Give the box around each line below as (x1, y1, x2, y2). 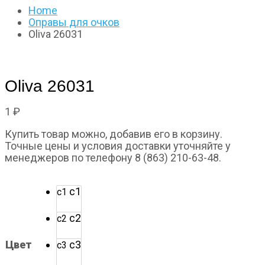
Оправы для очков (28, 16, 119, 29)
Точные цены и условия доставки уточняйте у (5, 139, 231, 152)
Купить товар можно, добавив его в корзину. (5, 127, 222, 140)
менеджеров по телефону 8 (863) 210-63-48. (5, 151, 221, 164)
